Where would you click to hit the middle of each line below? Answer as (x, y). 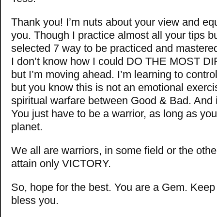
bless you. (35, 200)
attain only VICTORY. (61, 163)
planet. (27, 126)
